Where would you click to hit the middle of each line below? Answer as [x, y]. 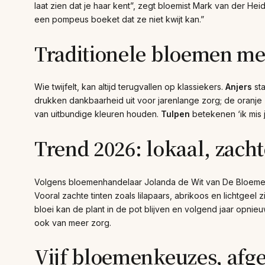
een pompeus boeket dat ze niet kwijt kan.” [119, 20]
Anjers [239, 87]
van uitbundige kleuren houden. [98, 114]
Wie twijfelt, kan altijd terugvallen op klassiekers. [130, 87]
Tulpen [175, 114]
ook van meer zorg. [73, 222]
